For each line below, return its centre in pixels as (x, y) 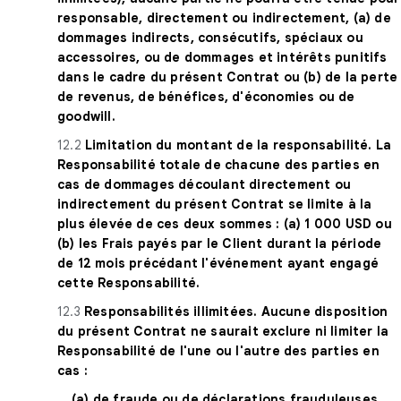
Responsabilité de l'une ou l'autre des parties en (218, 350)
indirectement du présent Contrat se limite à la (215, 204)
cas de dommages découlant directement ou (205, 184)
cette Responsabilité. (129, 282)
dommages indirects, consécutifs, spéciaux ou (210, 37)
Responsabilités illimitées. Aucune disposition (236, 311)
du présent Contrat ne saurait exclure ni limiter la (223, 331)
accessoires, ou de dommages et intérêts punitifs (222, 57)
